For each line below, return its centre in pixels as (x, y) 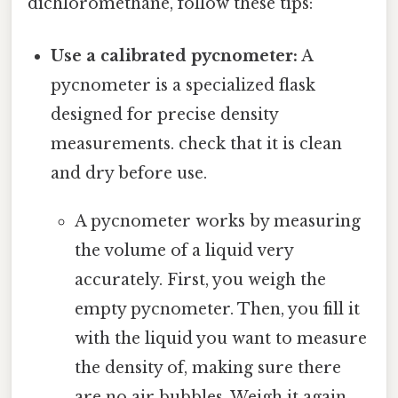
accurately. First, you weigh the (200, 279)
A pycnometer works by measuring (217, 221)
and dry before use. (129, 173)
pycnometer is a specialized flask (183, 85)
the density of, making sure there (207, 367)
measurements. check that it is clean (197, 143)
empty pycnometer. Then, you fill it (217, 309)
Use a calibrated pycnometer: (175, 56)
